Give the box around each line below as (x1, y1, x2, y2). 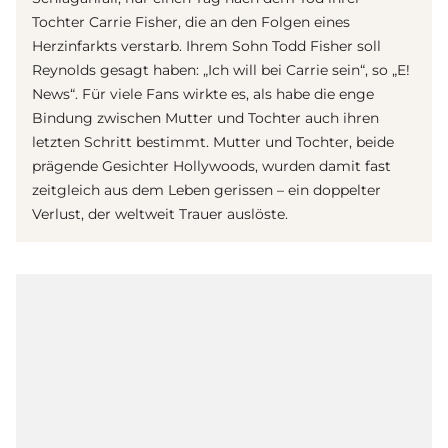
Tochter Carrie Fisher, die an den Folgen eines (32, 12, 350, 31)
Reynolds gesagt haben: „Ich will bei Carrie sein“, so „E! (32, 60, 410, 79)
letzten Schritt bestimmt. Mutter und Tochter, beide (32, 132, 394, 151)
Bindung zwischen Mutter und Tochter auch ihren (32, 108, 379, 127)
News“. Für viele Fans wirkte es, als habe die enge (32, 84, 374, 103)
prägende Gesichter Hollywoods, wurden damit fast (32, 156, 391, 175)
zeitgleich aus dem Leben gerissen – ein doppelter (32, 180, 381, 199)
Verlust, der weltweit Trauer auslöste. (32, 204, 288, 223)
